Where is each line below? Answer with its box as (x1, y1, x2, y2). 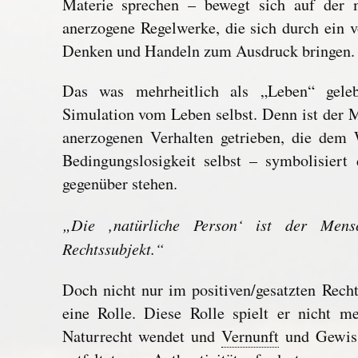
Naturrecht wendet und (62, 324, 222, 347)
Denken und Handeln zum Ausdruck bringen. (62, 39, 355, 62)
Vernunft (221, 324, 280, 347)
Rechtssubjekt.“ (62, 237, 164, 259)
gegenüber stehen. (62, 173, 177, 195)
